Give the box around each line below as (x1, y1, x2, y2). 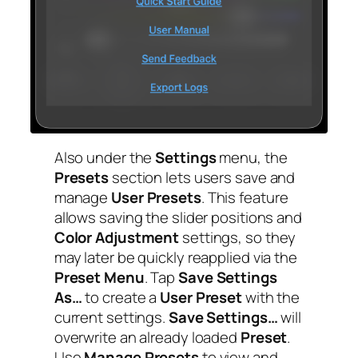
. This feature (201, 187, 288, 209)
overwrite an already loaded (54, 327, 241, 348)
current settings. (54, 307, 169, 328)
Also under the (54, 147, 156, 169)
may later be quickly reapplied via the (54, 247, 297, 268)
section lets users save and (109, 167, 296, 189)
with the (242, 287, 300, 308)
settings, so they (179, 227, 296, 249)
